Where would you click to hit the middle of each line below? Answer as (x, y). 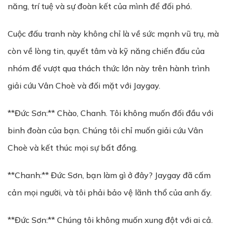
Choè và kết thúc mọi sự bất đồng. (73, 148)
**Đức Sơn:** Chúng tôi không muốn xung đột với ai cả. (110, 220)
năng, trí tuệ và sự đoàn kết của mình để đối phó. (100, 6)
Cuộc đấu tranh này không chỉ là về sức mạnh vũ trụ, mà (113, 34)
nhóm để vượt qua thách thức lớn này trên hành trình (109, 68)
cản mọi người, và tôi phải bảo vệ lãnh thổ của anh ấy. (110, 192)
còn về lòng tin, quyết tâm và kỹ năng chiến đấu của (106, 51)
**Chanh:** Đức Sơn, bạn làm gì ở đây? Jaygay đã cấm (109, 175)
